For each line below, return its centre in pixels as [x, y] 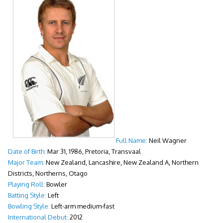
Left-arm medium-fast [82, 206]
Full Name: [131, 141]
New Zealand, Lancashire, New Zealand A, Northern [121, 163]
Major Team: [26, 163]
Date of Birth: [27, 152]
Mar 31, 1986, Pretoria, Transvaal [93, 152]
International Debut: [38, 217]
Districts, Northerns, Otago [48, 173]
